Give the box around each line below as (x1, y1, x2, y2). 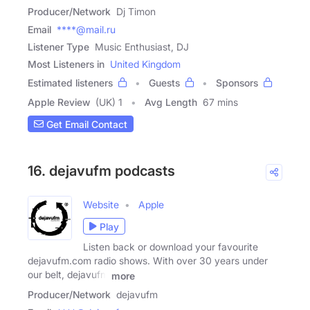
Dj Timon (116, 6, 156, 18)
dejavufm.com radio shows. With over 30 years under (28, 255, 268, 267)
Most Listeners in (28, 58, 104, 71)
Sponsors (216, 77, 258, 89)
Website (83, 199, 119, 211)
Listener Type (28, 41, 89, 53)
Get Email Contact (44, 118, 127, 130)
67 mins (203, 96, 238, 109)
